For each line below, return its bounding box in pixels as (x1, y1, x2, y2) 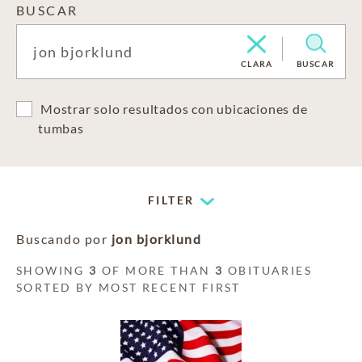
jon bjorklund (111, 231, 201, 246)
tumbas (38, 120, 84, 136)
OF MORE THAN (97, 263, 216, 277)
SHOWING (16, 263, 90, 277)
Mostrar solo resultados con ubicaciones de (40, 101, 308, 116)
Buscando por (16, 231, 112, 246)
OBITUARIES (223, 263, 313, 277)
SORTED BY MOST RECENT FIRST (16, 280, 241, 294)
